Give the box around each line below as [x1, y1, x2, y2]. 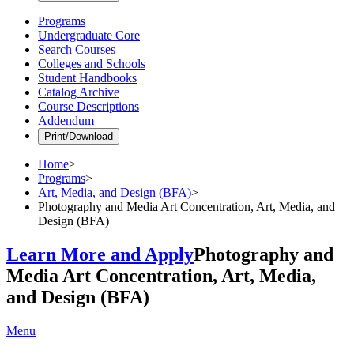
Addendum [38, 113, 94, 127]
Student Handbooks [38, 70, 137, 85]
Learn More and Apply [6, 243, 194, 265]
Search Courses [38, 42, 115, 56]
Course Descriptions [38, 99, 139, 113]
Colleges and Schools [38, 56, 145, 70]
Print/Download [44, 130, 113, 142]
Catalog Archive [38, 85, 119, 99]
